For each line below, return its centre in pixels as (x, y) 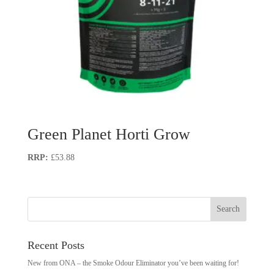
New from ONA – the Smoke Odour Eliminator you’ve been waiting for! (133, 263)
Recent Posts (56, 246)
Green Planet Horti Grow (109, 134)
